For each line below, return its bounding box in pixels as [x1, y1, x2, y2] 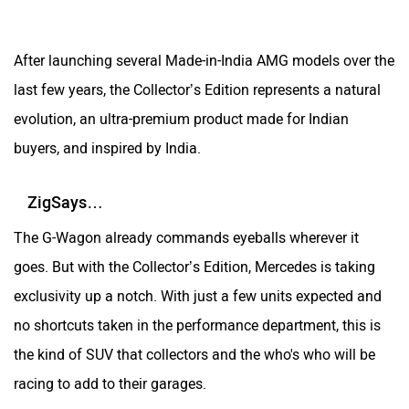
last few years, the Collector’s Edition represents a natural [14, 80, 381, 99]
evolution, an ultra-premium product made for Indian [14, 110, 349, 128]
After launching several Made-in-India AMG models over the [14, 51, 394, 69]
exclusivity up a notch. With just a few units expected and [14, 287, 382, 305]
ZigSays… [27, 192, 103, 213]
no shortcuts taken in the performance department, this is [14, 316, 381, 334]
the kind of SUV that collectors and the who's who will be [14, 345, 375, 363]
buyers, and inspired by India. [14, 139, 201, 157]
